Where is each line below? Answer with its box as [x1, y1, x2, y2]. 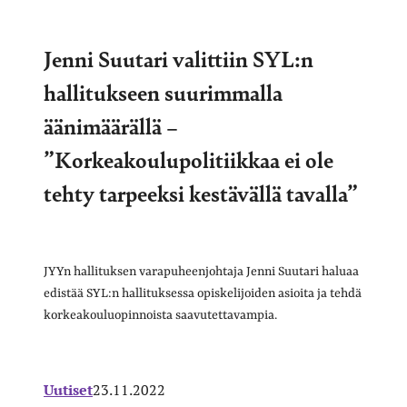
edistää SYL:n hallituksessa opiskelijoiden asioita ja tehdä [44, 285, 362, 301]
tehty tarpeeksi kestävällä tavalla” [44, 176, 358, 208]
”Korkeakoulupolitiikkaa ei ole [44, 143, 333, 174]
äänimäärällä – [44, 109, 178, 141]
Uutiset [44, 379, 93, 400]
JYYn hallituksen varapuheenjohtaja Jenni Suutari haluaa [44, 263, 359, 279]
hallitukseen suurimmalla [44, 75, 283, 107]
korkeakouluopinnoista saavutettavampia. [44, 307, 277, 323]
